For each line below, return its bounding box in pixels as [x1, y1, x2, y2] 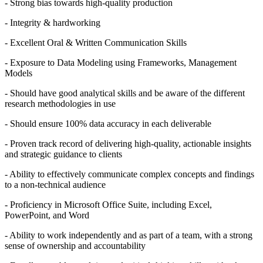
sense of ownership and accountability [5, 241, 146, 251]
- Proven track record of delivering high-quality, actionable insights [5, 139, 251, 149]
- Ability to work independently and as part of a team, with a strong [5, 230, 252, 241]
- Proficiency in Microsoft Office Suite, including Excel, [5, 200, 212, 210]
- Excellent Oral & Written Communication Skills [5, 38, 187, 48]
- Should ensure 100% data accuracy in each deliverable [5, 119, 211, 129]
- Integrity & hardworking [5, 18, 100, 28]
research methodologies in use [5, 99, 116, 109]
